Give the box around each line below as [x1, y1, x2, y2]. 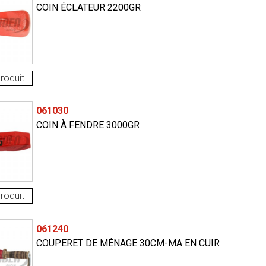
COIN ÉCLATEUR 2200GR [36, 2, 141, 14]
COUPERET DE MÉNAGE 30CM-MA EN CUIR [36, 237, 220, 249]
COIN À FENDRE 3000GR [36, 119, 140, 131]
